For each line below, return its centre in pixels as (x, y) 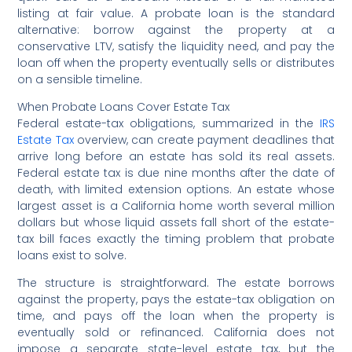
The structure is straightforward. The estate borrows (176, 282)
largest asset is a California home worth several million (176, 205)
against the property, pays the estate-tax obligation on (176, 299)
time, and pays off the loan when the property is (176, 315)
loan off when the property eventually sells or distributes (176, 62)
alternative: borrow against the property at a (176, 29)
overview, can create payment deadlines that (204, 139)
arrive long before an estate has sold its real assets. (176, 156)
